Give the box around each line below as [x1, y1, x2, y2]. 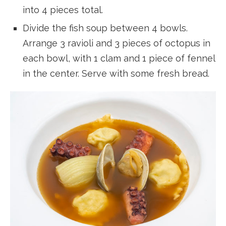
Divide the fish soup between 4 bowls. [23, 23, 188, 34]
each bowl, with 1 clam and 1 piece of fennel [23, 53, 215, 64]
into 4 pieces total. [23, 5, 103, 16]
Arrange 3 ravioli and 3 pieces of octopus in [23, 38, 210, 49]
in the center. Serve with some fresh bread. [23, 68, 209, 79]
